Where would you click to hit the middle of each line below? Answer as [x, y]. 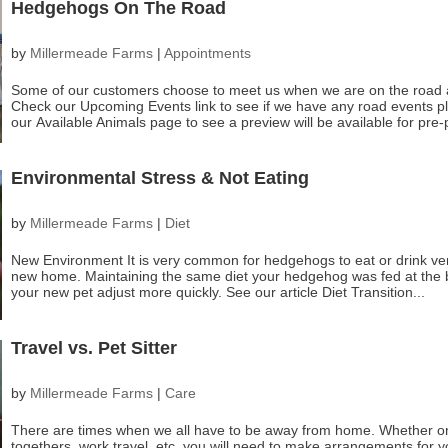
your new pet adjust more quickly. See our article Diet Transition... [217, 292]
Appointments [207, 53]
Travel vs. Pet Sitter [93, 348]
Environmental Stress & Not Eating [159, 178]
